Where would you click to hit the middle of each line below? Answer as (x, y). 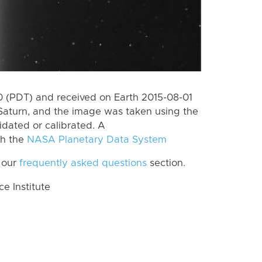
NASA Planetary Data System (97, 139)
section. (166, 163)
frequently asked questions (83, 163)
